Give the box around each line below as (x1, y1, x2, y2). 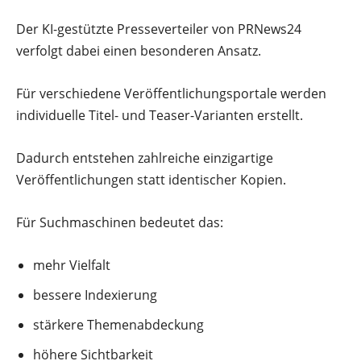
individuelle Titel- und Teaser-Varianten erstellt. (16, 106, 303, 124)
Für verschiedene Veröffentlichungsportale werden (16, 84, 326, 102)
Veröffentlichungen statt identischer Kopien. (16, 170, 286, 189)
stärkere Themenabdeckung (33, 315, 204, 334)
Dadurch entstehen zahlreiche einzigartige (16, 148, 273, 167)
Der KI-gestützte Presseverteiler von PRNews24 (16, 19, 301, 38)
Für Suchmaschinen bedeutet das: (16, 213, 223, 231)
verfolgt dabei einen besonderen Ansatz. (16, 41, 261, 60)
